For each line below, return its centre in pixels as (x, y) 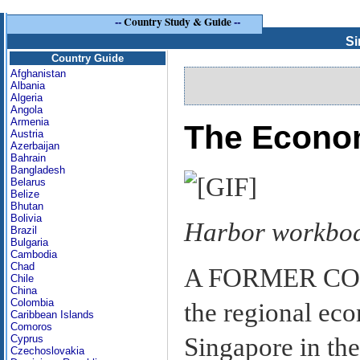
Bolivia (26, 218)
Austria (27, 134)
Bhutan (27, 206)
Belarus (28, 182)
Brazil (24, 230)
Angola (27, 110)
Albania (28, 86)
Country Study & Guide (178, 22)
